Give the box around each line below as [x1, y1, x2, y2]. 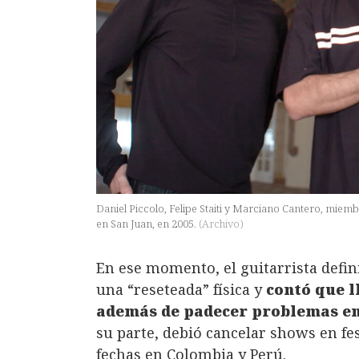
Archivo [202, 216, 240, 231]
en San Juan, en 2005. [96, 216, 199, 231]
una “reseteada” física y [96, 279, 266, 299]
